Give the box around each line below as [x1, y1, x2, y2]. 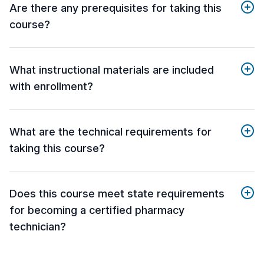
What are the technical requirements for [9, 126, 212, 138]
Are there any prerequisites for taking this [9, 2, 222, 15]
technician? [9, 220, 66, 233]
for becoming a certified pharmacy [9, 204, 184, 217]
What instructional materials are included [9, 64, 214, 77]
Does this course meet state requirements [9, 187, 225, 200]
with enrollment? [9, 80, 93, 93]
